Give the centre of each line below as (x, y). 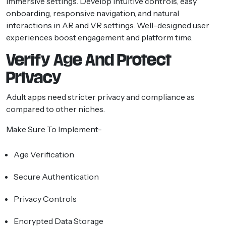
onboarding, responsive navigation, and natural (93, 13)
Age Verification (44, 154)
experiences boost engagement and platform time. (99, 37)
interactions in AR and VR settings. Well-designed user (108, 25)
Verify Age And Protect (89, 60)
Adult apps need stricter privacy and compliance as (100, 97)
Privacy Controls (45, 199)
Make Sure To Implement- (55, 129)
